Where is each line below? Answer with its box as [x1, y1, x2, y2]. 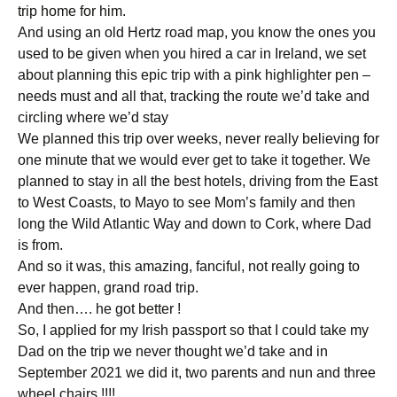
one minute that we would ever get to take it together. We [18, 152, 370, 167]
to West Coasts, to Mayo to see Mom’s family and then [18, 195, 355, 210]
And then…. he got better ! [18, 301, 181, 316]
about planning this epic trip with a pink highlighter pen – [18, 67, 370, 82]
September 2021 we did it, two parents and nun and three [18, 365, 376, 380]
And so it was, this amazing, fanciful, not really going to [18, 259, 360, 274]
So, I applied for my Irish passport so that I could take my [18, 323, 369, 338]
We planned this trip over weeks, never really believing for [18, 131, 379, 146]
